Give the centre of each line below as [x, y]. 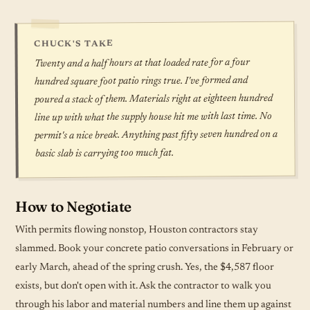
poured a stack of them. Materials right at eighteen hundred [154, 99]
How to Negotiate [74, 206]
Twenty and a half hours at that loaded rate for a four [142, 63]
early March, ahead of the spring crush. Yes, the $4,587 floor [145, 267]
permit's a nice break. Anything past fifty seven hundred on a [156, 135]
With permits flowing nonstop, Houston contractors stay [137, 230]
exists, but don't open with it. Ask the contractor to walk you [143, 286]
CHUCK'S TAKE [74, 44]
